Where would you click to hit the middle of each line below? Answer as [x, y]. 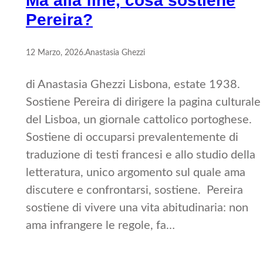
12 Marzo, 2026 [55, 53]
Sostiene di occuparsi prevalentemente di [132, 138]
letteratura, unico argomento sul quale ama [136, 173]
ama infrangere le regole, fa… [100, 226]
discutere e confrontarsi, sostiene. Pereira [134, 190]
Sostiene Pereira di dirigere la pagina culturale [143, 102]
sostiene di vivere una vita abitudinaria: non [137, 208]
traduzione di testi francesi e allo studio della [141, 155]
